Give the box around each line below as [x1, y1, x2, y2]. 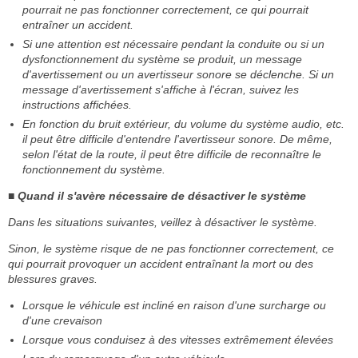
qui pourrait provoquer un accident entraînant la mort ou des [8, 257, 313, 270]
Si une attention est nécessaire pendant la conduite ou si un [22, 38, 324, 50]
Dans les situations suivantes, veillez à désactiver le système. [8, 216, 317, 229]
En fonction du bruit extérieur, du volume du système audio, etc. [22, 117, 344, 130]
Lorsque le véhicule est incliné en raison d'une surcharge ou [22, 299, 326, 312]
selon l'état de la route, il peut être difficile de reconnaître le [22, 148, 321, 161]
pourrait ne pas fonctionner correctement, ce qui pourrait [22, 3, 308, 16]
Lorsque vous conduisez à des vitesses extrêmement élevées [22, 333, 333, 346]
